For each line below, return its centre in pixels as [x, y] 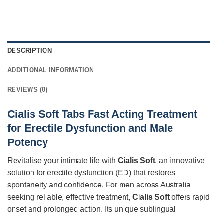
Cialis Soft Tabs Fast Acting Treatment [102, 114]
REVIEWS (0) [27, 89]
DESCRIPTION [30, 50]
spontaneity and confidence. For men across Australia [99, 185]
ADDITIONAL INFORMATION [51, 70]
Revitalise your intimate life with [62, 161]
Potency [28, 142]
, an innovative [180, 161]
